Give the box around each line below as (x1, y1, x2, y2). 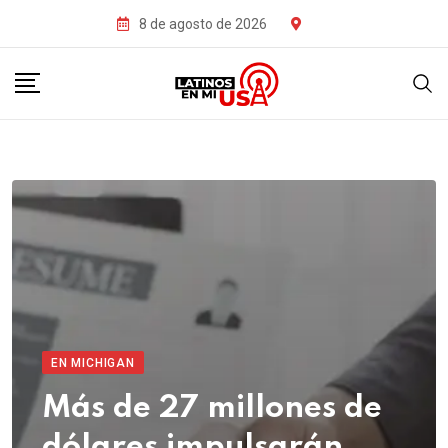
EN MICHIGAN (51, 356, 135, 371)
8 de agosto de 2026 (138, 15, 267, 32)
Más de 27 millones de (42, 393, 382, 425)
